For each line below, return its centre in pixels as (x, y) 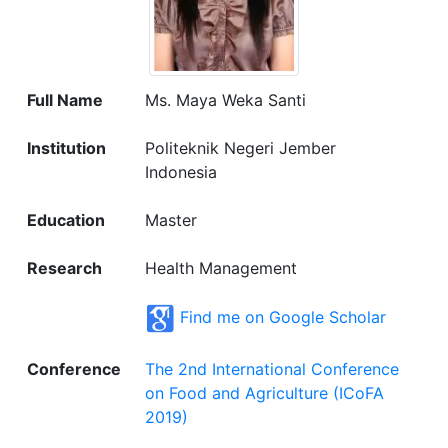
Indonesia (181, 172)
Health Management (221, 268)
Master (171, 220)
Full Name (65, 100)
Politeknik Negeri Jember (240, 148)
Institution (66, 148)
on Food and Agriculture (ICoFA (264, 393)
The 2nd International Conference (272, 369)
